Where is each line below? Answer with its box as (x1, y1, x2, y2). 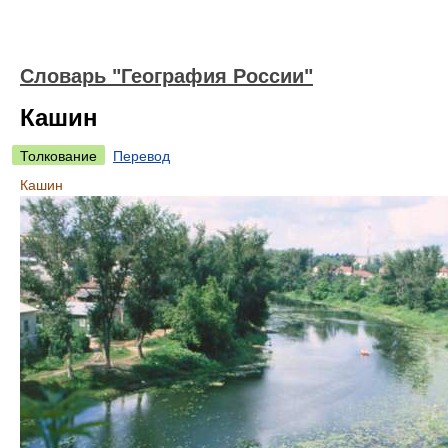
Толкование (20, 148, 97, 164)
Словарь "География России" (20, 65, 313, 87)
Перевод (113, 148, 170, 164)
